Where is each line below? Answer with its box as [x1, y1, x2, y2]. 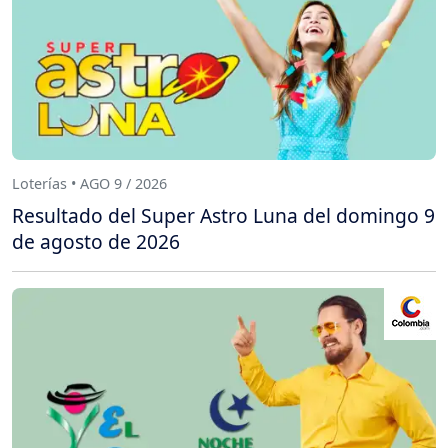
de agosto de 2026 [12, 227, 180, 255]
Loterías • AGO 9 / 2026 [12, 174, 167, 194]
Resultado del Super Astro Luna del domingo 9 [12, 201, 435, 229]
